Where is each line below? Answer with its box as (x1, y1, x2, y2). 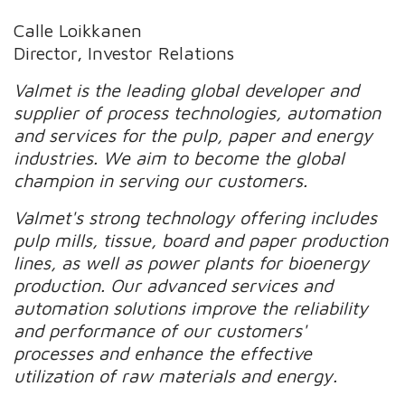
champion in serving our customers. (14, 169, 308, 191)
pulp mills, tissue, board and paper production (14, 229, 389, 250)
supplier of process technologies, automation (14, 101, 381, 123)
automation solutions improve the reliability (14, 297, 369, 318)
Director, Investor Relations (14, 42, 235, 63)
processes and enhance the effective (14, 342, 313, 363)
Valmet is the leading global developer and (14, 79, 360, 100)
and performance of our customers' (14, 319, 307, 341)
